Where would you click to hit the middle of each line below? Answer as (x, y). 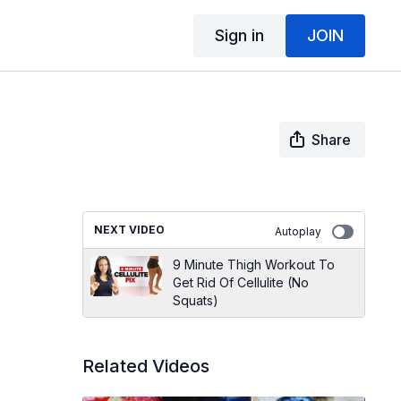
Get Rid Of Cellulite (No (240, 282)
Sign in (239, 35)
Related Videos (145, 366)
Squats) (195, 300)
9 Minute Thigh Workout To (253, 264)
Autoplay (298, 231)
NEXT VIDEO (129, 230)
